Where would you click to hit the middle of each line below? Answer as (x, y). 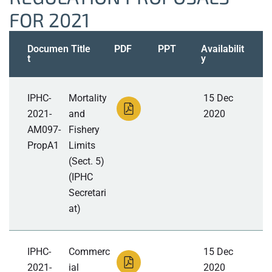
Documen (48, 49)
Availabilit (223, 49)
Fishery (84, 130)
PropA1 (43, 146)
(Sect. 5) (87, 161)
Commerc (90, 252)
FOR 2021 (49, 20)
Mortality (88, 98)
